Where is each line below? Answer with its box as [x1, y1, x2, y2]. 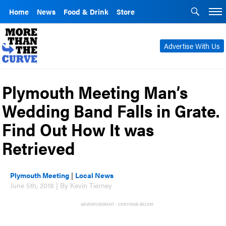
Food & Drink [64, 7, 108, 17]
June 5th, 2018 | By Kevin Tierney [10, 180, 112, 190]
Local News [75, 169, 114, 180]
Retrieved [2, 135, 76, 160]
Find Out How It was [2, 117, 154, 141]
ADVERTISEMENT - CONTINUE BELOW [80, 201, 153, 207]
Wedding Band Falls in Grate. [2, 98, 220, 123]
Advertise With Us [163, 41, 220, 51]
